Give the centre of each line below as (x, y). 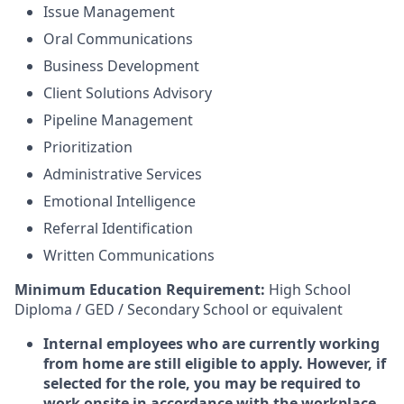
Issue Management (109, 12)
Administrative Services (123, 174)
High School (308, 289)
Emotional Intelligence (119, 201)
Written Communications (129, 255)
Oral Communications (118, 39)
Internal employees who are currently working (211, 344)
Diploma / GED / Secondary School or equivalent (179, 309)
